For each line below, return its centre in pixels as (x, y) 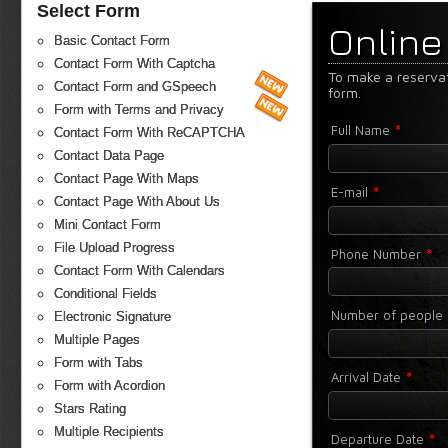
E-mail (351, 191)
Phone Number (377, 253)
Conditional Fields (105, 294)
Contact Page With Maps (126, 179)
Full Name (362, 130)
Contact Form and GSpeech (135, 87)
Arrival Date (367, 377)
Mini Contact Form (107, 225)
